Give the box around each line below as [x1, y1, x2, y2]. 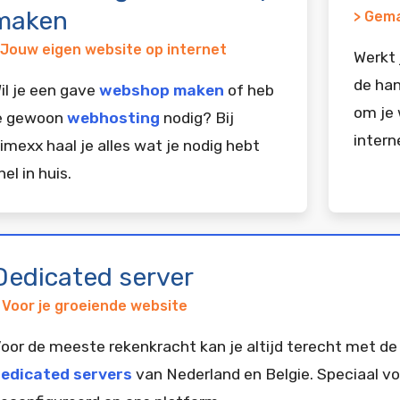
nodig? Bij [160, 108, 234, 127]
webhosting [67, 108, 160, 127]
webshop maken [99, 80, 224, 99]
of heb [224, 80, 274, 99]
